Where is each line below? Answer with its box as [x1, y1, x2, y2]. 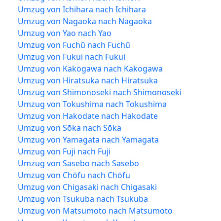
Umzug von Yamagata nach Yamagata [18, 134, 159, 145]
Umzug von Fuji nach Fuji [18, 146, 110, 157]
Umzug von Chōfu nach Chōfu [18, 169, 130, 181]
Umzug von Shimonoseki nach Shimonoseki [18, 86, 182, 98]
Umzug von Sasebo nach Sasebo [18, 157, 139, 169]
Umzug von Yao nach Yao [18, 27, 111, 38]
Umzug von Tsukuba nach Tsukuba [18, 193, 148, 204]
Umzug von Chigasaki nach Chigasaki [18, 181, 157, 192]
